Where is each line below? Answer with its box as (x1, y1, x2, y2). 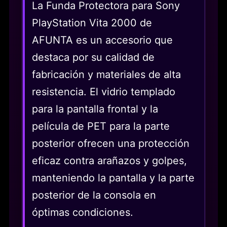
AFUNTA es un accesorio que (32, 33, 173, 46)
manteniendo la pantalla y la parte (32, 171, 195, 184)
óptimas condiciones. (32, 206, 133, 218)
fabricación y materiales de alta (32, 68, 181, 81)
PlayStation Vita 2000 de (32, 16, 152, 29)
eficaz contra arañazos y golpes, (32, 154, 187, 167)
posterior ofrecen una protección (32, 137, 190, 149)
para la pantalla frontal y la (32, 102, 158, 115)
